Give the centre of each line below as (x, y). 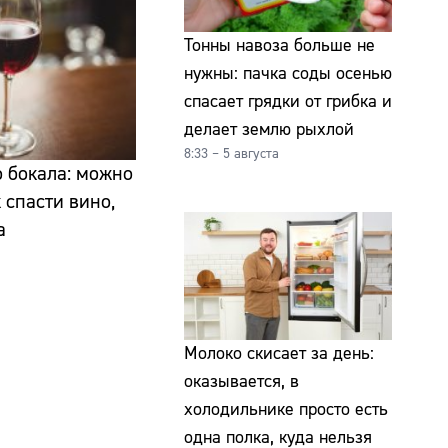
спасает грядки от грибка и (288, 102)
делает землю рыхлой (269, 130)
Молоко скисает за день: (279, 353)
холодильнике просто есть (286, 409)
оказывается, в (241, 381)
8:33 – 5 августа (231, 154)
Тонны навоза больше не (279, 46)
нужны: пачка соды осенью (288, 74)
